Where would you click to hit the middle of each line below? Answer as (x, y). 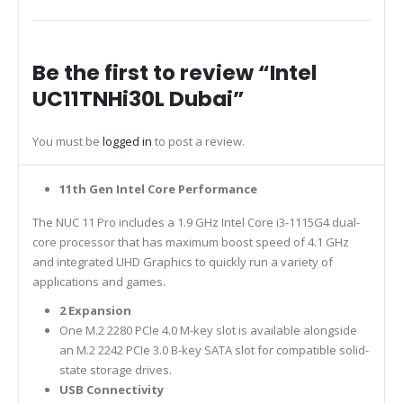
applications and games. (99, 282)
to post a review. (198, 142)
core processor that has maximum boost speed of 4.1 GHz (191, 242)
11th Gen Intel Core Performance (158, 189)
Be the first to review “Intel (175, 73)
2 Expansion (95, 311)
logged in (127, 142)
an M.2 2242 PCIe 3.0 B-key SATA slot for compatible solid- (214, 350)
